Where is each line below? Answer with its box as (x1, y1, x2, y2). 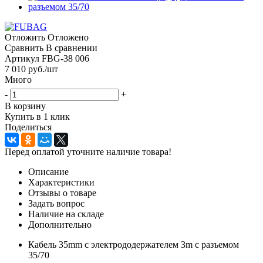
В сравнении (46, 42, 97, 53)
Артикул (5, 53, 39, 63)
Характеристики (28, 177, 95, 187)
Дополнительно (28, 219, 92, 230)
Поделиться (5, 122, 52, 132)
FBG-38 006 (42, 53, 89, 63)
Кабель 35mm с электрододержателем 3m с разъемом (28, 239, 239, 249)
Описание (28, 166, 69, 177)
